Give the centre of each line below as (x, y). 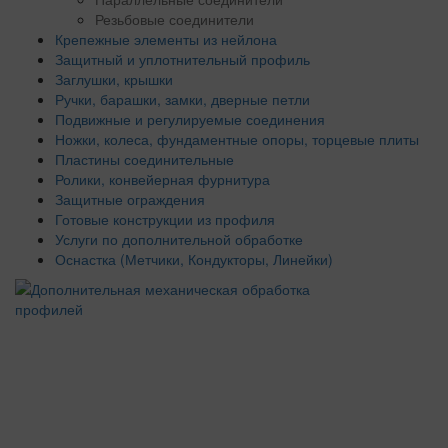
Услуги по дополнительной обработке (179, 239)
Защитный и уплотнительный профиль (182, 59)
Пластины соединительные (144, 159)
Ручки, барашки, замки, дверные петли (182, 99)
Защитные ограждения (130, 199)
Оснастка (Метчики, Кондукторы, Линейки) (194, 259)
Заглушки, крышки (114, 79)
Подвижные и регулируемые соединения (190, 119)
